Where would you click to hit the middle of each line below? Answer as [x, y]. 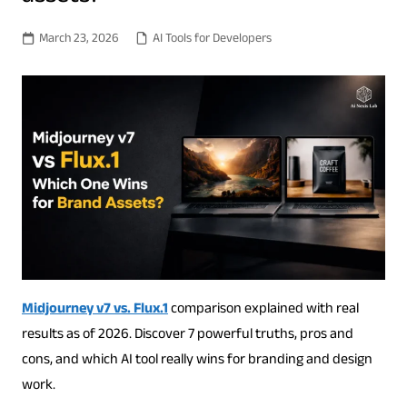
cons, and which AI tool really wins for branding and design [197, 361]
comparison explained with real [263, 310]
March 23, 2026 [79, 40]
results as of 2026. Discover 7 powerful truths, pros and [187, 335]
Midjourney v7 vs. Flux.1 [94, 310]
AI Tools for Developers [212, 40]
